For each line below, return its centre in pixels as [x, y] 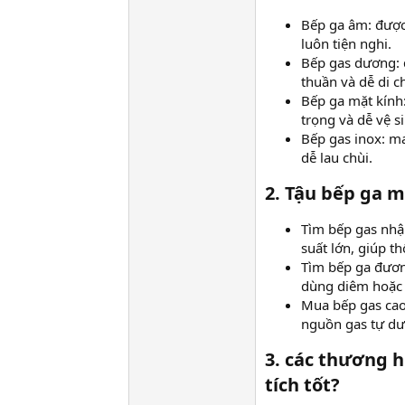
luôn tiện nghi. [346, 44]
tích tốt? [302, 385]
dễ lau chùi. [337, 158]
